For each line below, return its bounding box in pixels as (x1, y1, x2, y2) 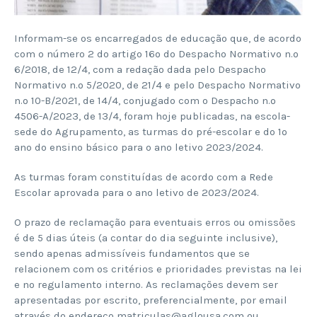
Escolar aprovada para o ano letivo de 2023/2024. (14, 185, 259, 199)
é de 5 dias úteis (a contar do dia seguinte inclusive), (14, 231, 277, 244)
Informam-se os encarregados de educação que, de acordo (14, 31, 301, 45)
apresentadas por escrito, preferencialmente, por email (14, 293, 287, 306)
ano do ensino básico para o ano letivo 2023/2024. (14, 140, 263, 154)
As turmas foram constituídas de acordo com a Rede (14, 170, 273, 183)
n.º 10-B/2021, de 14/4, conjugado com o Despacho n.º (14, 93, 276, 107)
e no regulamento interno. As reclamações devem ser (14, 277, 278, 291)
